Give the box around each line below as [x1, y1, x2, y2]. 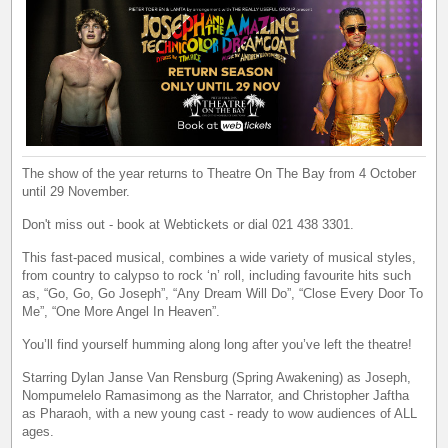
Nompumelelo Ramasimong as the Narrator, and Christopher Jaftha [22, 387, 410, 403]
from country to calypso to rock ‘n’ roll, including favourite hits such [22, 267, 412, 283]
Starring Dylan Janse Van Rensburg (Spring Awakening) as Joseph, [22, 369, 412, 385]
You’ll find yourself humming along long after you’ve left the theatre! [22, 336, 413, 352]
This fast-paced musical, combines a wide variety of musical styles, [22, 249, 417, 265]
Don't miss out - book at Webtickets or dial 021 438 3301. [22, 216, 355, 232]
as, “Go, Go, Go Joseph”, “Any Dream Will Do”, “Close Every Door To [22, 285, 424, 301]
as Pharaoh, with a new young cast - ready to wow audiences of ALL [22, 405, 418, 421]
